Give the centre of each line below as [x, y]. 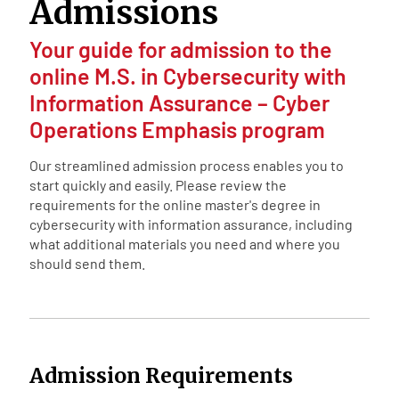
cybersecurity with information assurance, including [191, 224]
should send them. [87, 263]
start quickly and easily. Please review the [158, 184]
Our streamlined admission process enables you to [186, 165]
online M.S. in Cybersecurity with [187, 75]
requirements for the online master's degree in [175, 204]
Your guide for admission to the [180, 49]
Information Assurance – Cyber [179, 102]
